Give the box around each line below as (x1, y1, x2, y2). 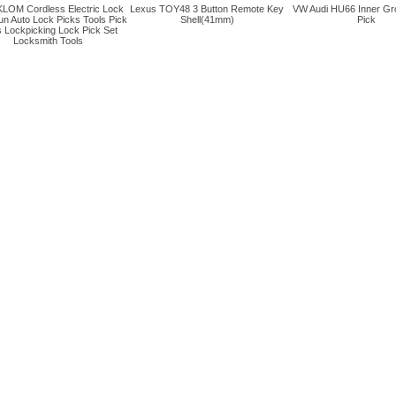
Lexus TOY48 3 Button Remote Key (130, 4, 284, 14)
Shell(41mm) (179, 14, 234, 25)
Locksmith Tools (12, 35, 83, 46)
